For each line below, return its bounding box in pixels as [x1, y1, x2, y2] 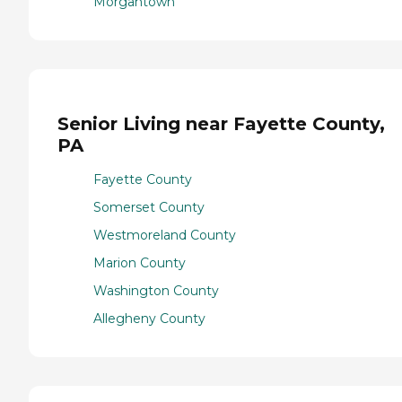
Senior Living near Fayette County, [57, 112, 385, 135]
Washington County [93, 283, 219, 300]
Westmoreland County [93, 227, 236, 244]
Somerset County [93, 199, 205, 216]
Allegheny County [93, 310, 205, 328]
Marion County [93, 255, 186, 272]
